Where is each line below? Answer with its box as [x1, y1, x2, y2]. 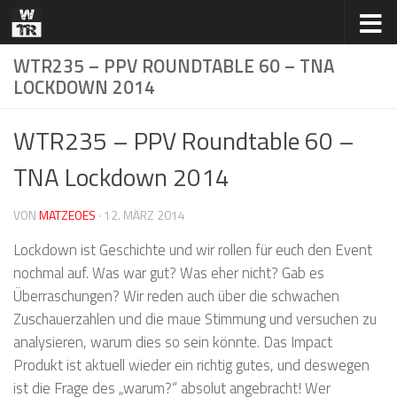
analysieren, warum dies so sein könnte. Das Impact [13, 330, 332, 353]
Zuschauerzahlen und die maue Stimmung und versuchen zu [13, 307, 377, 330]
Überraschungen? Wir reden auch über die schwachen [13, 284, 339, 307]
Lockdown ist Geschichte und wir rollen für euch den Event [13, 237, 372, 261]
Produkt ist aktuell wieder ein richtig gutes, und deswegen [13, 353, 370, 376]
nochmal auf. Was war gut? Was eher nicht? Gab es [13, 261, 324, 284]
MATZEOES [39, 206, 96, 224]
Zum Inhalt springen [24, 17, 153, 40]
